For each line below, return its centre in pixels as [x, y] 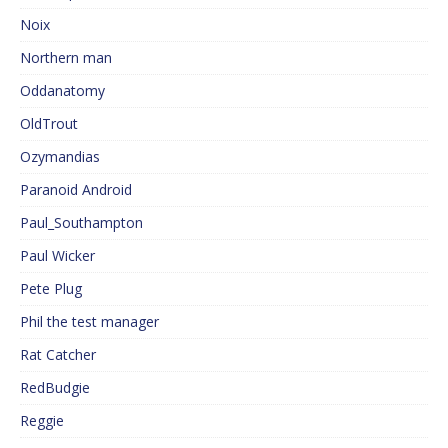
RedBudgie [55, 387]
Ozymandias [60, 156]
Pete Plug [51, 288]
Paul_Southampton [81, 222]
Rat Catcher [58, 354]
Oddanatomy [62, 90]
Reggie [42, 420]
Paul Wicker [57, 255]
